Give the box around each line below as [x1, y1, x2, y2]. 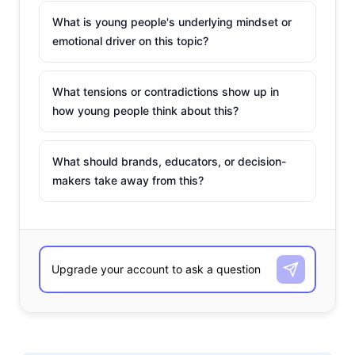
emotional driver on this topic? [52, 33, 208, 48]
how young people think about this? [52, 103, 239, 117]
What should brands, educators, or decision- [52, 154, 286, 168]
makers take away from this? [52, 173, 204, 187]
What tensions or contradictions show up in [52, 84, 279, 98]
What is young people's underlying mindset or [52, 14, 292, 29]
